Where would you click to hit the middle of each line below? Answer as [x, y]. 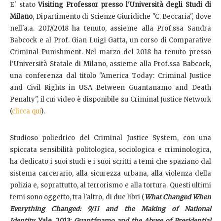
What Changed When [178, 197]
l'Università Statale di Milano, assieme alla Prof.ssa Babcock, [110, 64]
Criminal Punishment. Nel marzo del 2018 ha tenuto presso [110, 52]
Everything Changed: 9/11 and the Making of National [110, 209]
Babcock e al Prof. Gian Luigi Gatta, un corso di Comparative [110, 40]
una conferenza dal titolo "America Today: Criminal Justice [110, 75]
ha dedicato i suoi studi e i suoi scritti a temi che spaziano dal [110, 161]
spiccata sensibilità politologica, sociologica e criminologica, [110, 149]
